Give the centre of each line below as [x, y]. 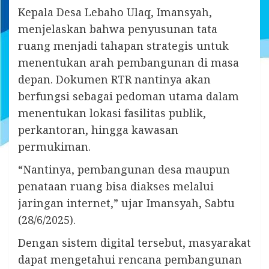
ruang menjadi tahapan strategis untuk [123, 46]
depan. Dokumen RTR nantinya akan [114, 80]
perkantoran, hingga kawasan [98, 130]
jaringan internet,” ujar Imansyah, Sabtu [126, 203]
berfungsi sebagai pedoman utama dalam [128, 96]
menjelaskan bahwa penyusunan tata [118, 29]
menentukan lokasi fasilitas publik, [112, 113]
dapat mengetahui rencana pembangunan [130, 260]
